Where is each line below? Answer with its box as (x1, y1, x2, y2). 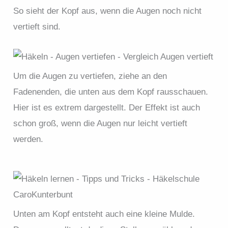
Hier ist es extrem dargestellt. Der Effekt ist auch (13, 102, 201, 112)
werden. (13, 134, 44, 144)
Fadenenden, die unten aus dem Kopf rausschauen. (13, 87, 209, 97)
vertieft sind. (13, 22, 61, 32)
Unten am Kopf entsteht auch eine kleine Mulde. (13, 209, 195, 219)
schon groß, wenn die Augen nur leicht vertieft (13, 118, 188, 128)
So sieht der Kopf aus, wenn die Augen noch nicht (13, 6, 202, 16)
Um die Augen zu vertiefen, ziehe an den (13, 71, 167, 81)
